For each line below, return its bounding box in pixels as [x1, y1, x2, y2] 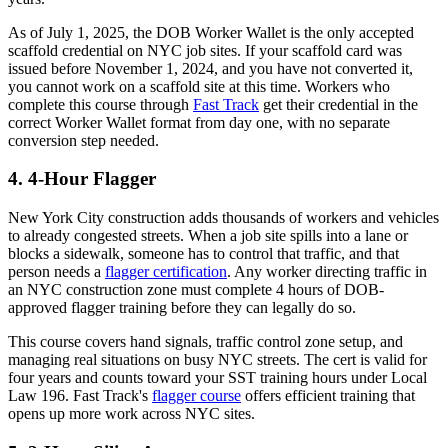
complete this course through [8, 95, 193, 113]
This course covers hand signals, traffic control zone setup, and [8, 333, 403, 351]
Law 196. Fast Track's [8, 387, 152, 405]
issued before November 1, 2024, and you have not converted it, [8, 59, 413, 77]
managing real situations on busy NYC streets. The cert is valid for [8, 351, 427, 369]
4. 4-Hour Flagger [8, 168, 156, 190]
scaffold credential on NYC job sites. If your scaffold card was [8, 41, 402, 59]
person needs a [8, 263, 105, 281]
